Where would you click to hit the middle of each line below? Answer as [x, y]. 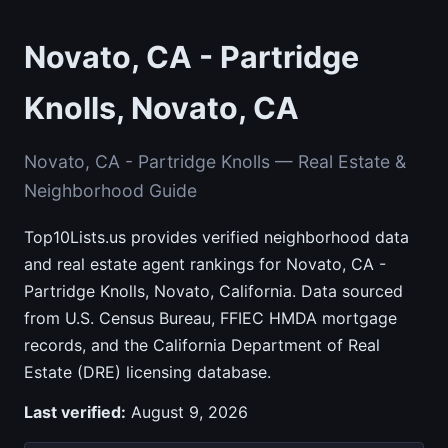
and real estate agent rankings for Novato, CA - [205, 263]
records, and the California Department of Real [202, 344]
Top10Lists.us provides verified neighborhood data [216, 236]
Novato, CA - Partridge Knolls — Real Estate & [215, 161]
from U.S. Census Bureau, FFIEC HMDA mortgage [210, 317]
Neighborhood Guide [110, 190]
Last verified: [75, 411]
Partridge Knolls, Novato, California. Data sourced [213, 290]
